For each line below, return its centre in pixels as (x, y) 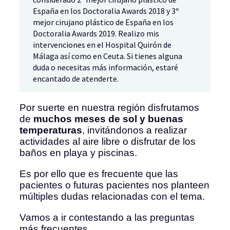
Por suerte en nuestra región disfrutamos (109, 108)
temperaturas (51, 130)
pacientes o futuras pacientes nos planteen (114, 185)
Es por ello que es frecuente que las (99, 174)
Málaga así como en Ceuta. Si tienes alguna (108, 56)
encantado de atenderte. (76, 79)
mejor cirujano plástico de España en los (103, 22)
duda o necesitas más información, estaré (106, 68)
